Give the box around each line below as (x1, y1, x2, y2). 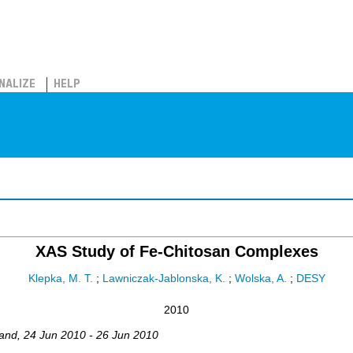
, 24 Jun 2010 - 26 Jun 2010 (17, 329, 158, 341)
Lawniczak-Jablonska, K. (102, 273, 225, 285)
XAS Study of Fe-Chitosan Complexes (35, 242, 318, 260)
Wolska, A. (234, 273, 287, 285)
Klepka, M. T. (28, 273, 93, 285)
